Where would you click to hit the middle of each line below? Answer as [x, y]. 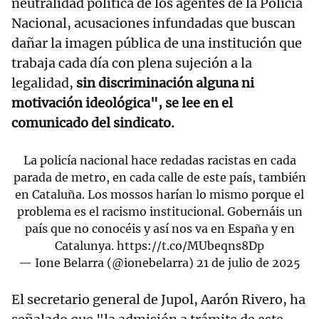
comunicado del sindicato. [93, 122]
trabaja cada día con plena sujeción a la [132, 63]
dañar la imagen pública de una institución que [157, 43]
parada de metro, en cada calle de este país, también [159, 177]
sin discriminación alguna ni [165, 83]
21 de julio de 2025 [249, 262]
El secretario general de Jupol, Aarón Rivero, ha [158, 299]
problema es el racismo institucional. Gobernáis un [159, 211]
